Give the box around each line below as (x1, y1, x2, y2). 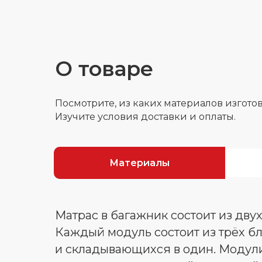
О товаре (55, 56, 153, 82)
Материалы (109, 157, 170, 169)
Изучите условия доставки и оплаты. (55, 111, 236, 123)
